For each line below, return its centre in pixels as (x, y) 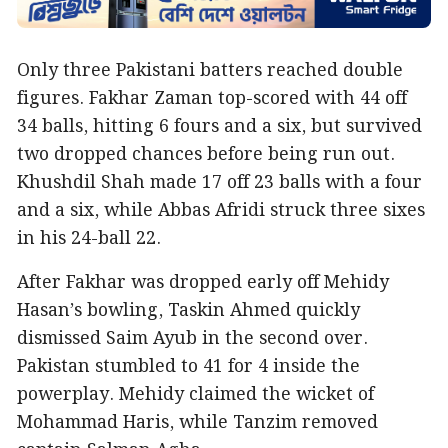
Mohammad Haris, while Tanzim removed (197, 422)
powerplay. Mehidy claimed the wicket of (195, 394)
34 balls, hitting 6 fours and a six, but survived (219, 126)
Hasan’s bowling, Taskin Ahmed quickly (188, 310)
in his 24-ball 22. (89, 238)
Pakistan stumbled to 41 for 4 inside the (188, 366)
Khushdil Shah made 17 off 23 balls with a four (219, 182)
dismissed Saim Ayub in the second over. (192, 338)
